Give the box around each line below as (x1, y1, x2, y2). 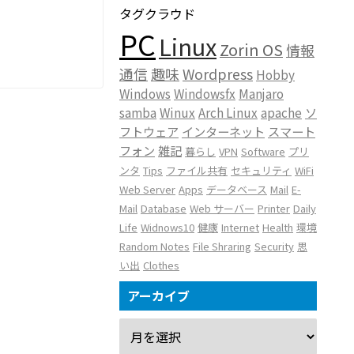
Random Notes (119, 239, 190, 254)
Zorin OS (220, 38, 283, 61)
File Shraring (193, 239, 251, 254)
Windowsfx (174, 85, 235, 102)
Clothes (143, 258, 179, 273)
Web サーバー (190, 201, 254, 216)
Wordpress (183, 64, 253, 84)
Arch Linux (198, 104, 258, 121)
